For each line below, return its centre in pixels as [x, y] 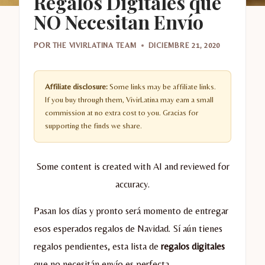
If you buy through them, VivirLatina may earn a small [129, 100]
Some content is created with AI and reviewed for [132, 167]
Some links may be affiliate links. [162, 87]
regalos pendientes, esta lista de [97, 247]
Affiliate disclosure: [76, 87]
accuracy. [132, 185]
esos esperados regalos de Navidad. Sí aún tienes [128, 229]
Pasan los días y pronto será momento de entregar [131, 211]
